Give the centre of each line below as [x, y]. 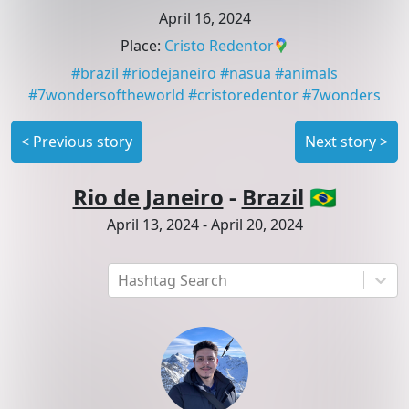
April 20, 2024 [257, 225]
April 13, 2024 [152, 225]
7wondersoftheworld [111, 95]
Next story [341, 142]
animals [311, 73]
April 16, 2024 [204, 19]
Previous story [83, 142]
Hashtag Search [173, 281]
